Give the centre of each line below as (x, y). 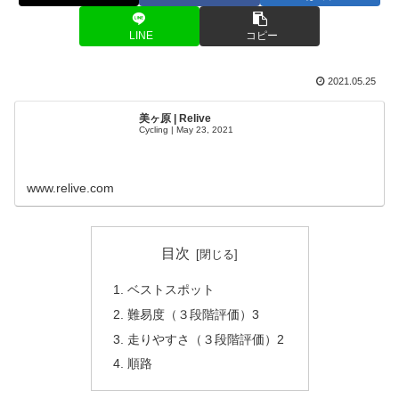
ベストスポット (171, 289)
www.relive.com (71, 187)
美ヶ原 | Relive (175, 119)
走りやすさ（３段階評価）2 (205, 339)
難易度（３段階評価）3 (193, 314)
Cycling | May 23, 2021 (187, 130)
